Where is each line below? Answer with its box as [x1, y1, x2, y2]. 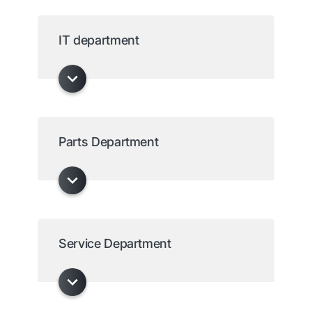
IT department [58, 33, 139, 48]
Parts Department [58, 134, 159, 150]
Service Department [58, 236, 171, 251]
